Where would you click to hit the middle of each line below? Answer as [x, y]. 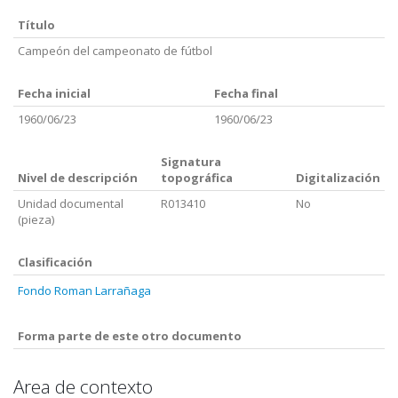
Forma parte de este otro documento [130, 336]
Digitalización [338, 178]
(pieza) [36, 219]
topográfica [197, 178]
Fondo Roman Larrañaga [84, 291]
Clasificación [55, 262]
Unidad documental [71, 203]
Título [36, 25]
